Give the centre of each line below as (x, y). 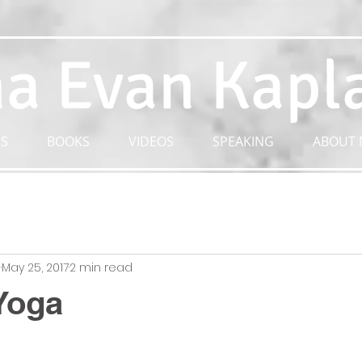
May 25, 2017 (35, 267)
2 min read (101, 267)
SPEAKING (243, 141)
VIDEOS (151, 141)
